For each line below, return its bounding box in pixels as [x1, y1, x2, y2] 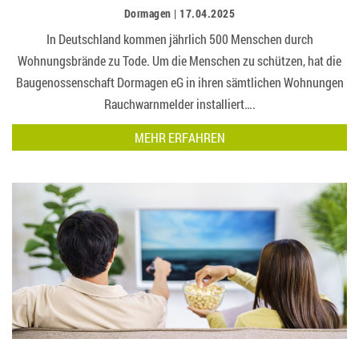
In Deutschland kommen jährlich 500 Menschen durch [46, 30, 313, 47]
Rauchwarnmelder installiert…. [103, 95, 256, 112]
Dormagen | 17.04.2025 [123, 5, 236, 21]
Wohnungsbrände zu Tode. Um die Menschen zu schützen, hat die [18, 51, 341, 69]
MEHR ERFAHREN [134, 128, 225, 146]
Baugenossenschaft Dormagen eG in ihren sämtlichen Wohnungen [15, 73, 344, 91]
